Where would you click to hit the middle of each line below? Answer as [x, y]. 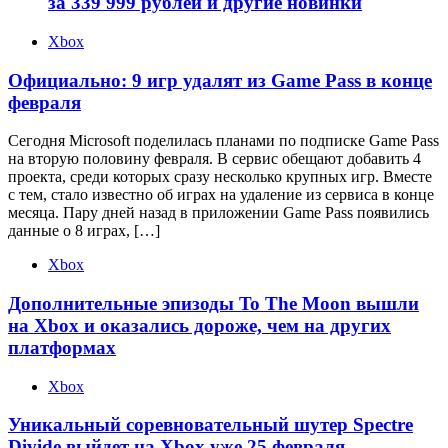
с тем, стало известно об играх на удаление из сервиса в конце [221, 195]
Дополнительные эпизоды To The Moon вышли [213, 303]
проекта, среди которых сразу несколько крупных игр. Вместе [220, 177]
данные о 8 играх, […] [84, 231]
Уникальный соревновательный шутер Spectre [210, 425]
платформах [62, 347]
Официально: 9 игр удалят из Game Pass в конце [220, 80]
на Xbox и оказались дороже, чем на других [199, 325]
